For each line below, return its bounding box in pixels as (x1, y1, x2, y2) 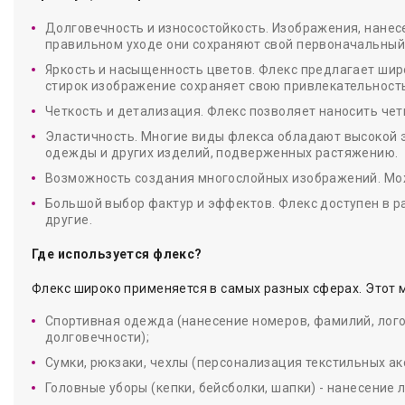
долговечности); (45, 330, 150, 344)
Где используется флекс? (32, 247, 202, 261)
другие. (45, 212, 92, 227)
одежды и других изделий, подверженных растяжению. (45, 146, 399, 160)
